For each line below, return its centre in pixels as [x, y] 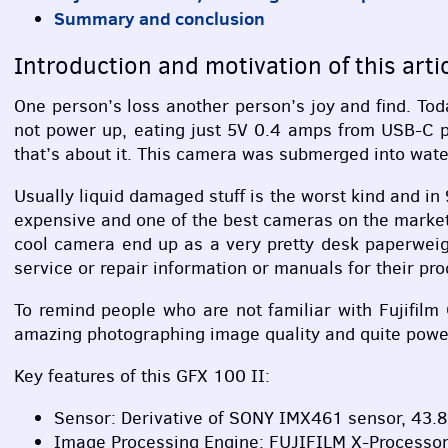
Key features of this [95, 375]
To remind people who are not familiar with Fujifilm [230, 310]
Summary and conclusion [159, 18]
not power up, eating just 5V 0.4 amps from [198, 130]
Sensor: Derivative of [141, 417]
